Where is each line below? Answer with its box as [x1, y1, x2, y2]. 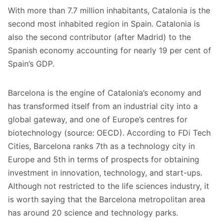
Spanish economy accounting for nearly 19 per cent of [8, 45, 211, 56]
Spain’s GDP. [8, 59, 54, 69]
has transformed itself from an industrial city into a [8, 101, 198, 111]
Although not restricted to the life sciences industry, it [8, 181, 209, 191]
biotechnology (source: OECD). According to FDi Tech [8, 128, 211, 138]
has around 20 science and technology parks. [8, 208, 178, 218]
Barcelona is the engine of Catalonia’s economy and [8, 88, 201, 98]
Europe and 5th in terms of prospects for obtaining [8, 154, 199, 165]
